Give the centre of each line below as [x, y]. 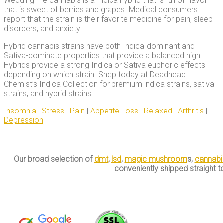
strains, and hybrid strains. [49, 94]
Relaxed [158, 111]
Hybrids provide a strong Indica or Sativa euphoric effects [105, 65]
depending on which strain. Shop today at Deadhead [95, 75]
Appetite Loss [114, 111]
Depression [24, 120]
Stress [53, 111]
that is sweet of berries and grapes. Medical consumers [101, 10]
